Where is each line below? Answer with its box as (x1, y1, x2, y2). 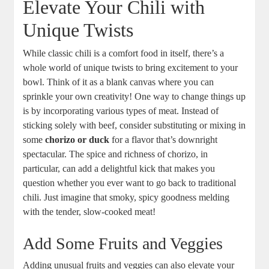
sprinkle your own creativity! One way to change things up (23, 91, 246, 102)
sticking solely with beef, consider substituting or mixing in (23, 120, 246, 131)
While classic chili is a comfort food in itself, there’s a (23, 48, 225, 59)
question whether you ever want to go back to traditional (23, 178, 237, 189)
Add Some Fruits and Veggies (23, 234, 223, 253)
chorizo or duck (45, 134, 110, 145)
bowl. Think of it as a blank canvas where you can (23, 77, 214, 88)
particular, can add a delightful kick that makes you (23, 163, 216, 174)
